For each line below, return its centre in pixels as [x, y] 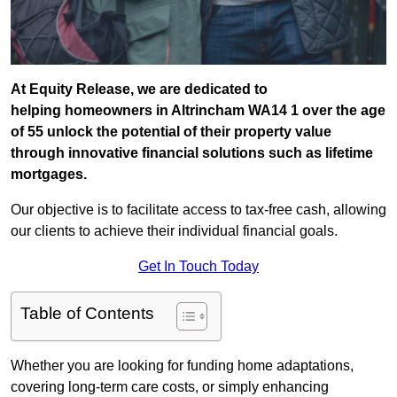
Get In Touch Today [198, 267]
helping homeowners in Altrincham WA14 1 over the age [198, 111]
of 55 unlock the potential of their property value [171, 132]
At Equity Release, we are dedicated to [139, 90]
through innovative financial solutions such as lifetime [192, 153]
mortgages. [49, 175]
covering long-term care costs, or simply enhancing [170, 387]
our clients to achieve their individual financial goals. [174, 231]
